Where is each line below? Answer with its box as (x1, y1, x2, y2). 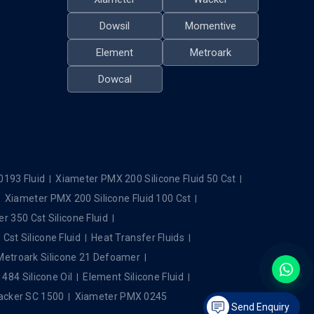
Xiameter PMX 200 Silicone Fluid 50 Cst (55, 172, 236, 184)
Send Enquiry (231, 301, 289, 313)
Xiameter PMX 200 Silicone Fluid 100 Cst (4, 192, 191, 204)
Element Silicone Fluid (83, 271, 184, 282)
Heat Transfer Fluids (90, 231, 184, 243)
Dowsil (100, 20, 130, 33)
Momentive (185, 20, 237, 33)
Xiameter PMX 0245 (74, 290, 168, 302)
